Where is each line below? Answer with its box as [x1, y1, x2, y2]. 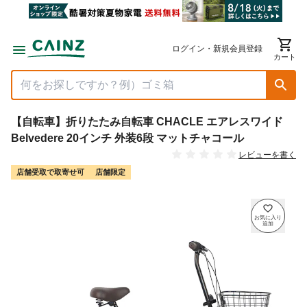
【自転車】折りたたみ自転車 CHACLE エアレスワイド [11, 116, 283, 127]
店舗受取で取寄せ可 [16, 168, 84, 177]
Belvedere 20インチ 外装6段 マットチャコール [11, 132, 244, 144]
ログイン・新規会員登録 [172, 43, 262, 53]
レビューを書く [238, 150, 296, 160]
